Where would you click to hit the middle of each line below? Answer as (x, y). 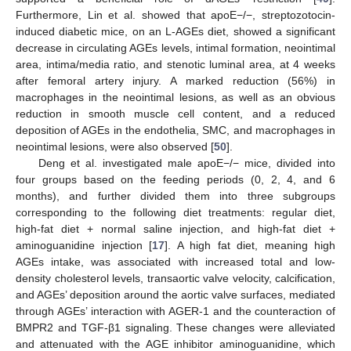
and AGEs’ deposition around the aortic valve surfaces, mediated (175, 295)
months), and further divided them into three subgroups (175, 196)
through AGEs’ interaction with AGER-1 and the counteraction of (175, 311)
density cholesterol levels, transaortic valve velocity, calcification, (175, 279)
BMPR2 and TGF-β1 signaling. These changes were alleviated (175, 328)
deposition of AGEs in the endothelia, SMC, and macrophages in (175, 130)
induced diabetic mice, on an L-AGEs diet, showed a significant (175, 32)
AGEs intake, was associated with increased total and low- (175, 262)
